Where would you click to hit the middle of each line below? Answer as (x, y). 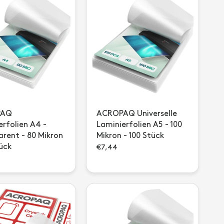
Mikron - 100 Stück (130, 136)
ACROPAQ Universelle (137, 114)
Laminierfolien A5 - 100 (139, 125)
